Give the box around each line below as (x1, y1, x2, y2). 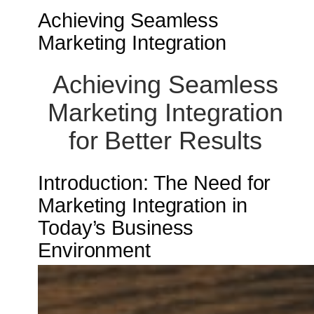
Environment (38, 239, 151, 262)
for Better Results (68, 125, 263, 155)
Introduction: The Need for (38, 172, 271, 195)
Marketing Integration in (38, 194, 247, 217)
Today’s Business (38, 217, 194, 240)
